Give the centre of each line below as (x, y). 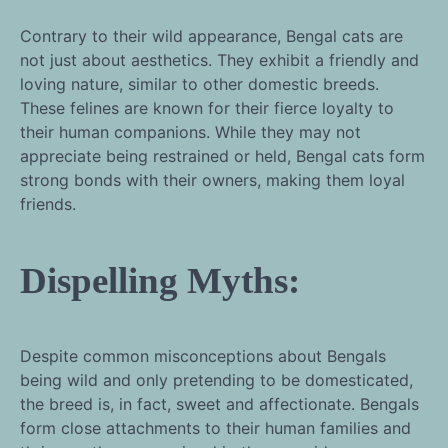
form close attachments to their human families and (215, 428)
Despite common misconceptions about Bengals (203, 356)
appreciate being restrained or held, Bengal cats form (222, 155)
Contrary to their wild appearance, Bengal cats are (211, 35)
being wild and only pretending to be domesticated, (216, 380)
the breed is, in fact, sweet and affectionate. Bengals (219, 404)
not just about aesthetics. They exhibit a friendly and (219, 59)
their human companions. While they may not (190, 131)
